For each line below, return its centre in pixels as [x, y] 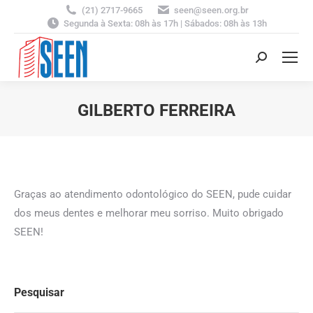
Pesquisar [39, 292]
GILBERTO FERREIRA [156, 110]
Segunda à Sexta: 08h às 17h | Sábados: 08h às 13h [165, 23]
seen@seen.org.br [211, 10]
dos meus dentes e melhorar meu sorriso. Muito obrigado [149, 213]
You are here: [187, 131]
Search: [272, 60]
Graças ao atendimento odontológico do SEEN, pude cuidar [153, 194]
